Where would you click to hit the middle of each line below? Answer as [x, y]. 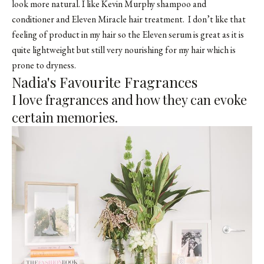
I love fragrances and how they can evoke [129, 100]
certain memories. [65, 118]
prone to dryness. [44, 65]
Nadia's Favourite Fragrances [105, 82]
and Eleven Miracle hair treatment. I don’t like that [150, 19]
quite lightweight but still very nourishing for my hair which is [124, 50]
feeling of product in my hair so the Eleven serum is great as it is [128, 35]
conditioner [33, 19]
